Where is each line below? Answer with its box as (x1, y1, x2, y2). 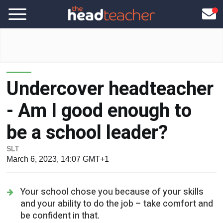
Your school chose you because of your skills (20, 160, 204, 174)
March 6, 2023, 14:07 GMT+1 (6, 130, 110, 138)
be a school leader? (6, 94, 168, 122)
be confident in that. (20, 184, 100, 198)
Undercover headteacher (6, 50, 214, 78)
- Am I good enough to (6, 72, 192, 100)
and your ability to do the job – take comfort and (20, 172, 214, 186)
